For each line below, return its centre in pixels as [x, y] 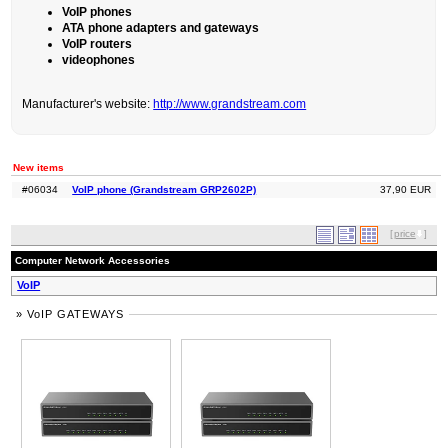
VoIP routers [97, 44]
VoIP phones [97, 12]
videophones [99, 60]
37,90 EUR [405, 190]
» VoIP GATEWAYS [70, 314]
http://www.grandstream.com [230, 104]
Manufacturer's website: [88, 104]
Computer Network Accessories [93, 261]
